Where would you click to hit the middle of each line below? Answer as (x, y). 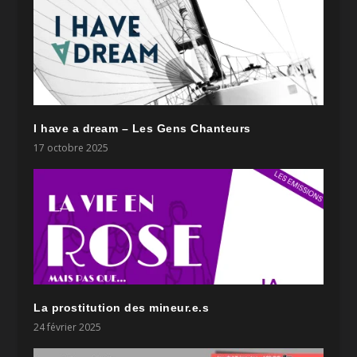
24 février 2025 (68, 327)
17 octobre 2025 (71, 148)
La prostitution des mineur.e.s (122, 308)
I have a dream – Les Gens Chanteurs (142, 128)
